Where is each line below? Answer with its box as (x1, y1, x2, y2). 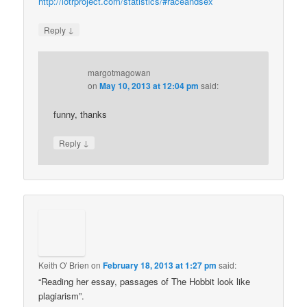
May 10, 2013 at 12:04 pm (99, 79, 199, 93)
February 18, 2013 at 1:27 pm (103, 258, 217, 271)
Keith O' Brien (38, 258, 90, 271)
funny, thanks (53, 108, 108, 121)
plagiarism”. (38, 288, 85, 302)
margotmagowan (88, 66, 151, 79)
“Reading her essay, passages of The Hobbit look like (38, 274, 251, 288)
